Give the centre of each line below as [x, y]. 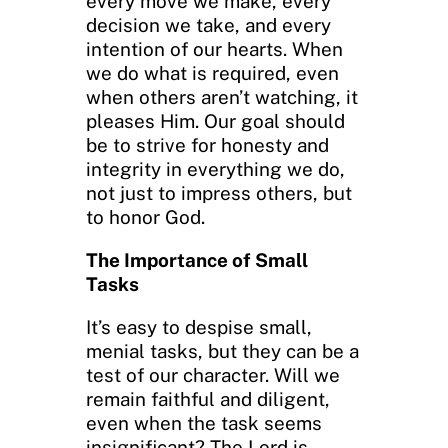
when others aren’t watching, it [222, 96]
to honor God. [145, 216]
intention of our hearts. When [214, 48]
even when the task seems [204, 422]
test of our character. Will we [213, 374]
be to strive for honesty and [207, 144]
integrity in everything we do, [215, 168]
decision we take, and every [208, 24]
